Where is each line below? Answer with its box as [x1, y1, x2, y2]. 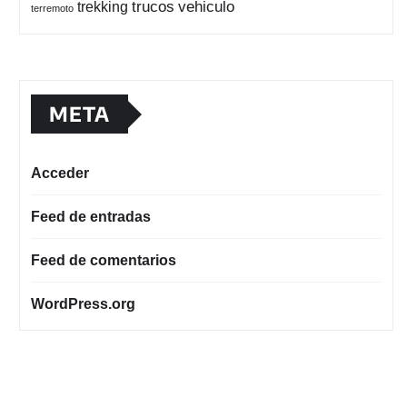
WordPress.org [31, 296, 135, 312]
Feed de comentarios [31, 253, 176, 268]
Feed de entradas [31, 209, 151, 224]
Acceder [31, 165, 89, 181]
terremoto [31, 3, 74, 14]
